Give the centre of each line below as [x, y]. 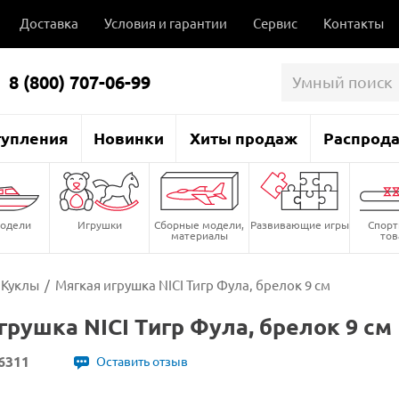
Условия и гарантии [166, 23]
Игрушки [99, 224]
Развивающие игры [299, 224]
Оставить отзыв [142, 360]
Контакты [354, 23]
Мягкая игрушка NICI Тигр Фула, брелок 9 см [192, 284]
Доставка [49, 23]
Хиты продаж [243, 137]
